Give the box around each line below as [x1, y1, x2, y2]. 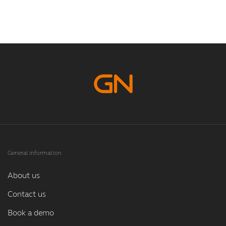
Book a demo [8, 208, 54, 218]
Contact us [8, 189, 46, 199]
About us [8, 171, 40, 181]
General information [8, 149, 62, 157]
